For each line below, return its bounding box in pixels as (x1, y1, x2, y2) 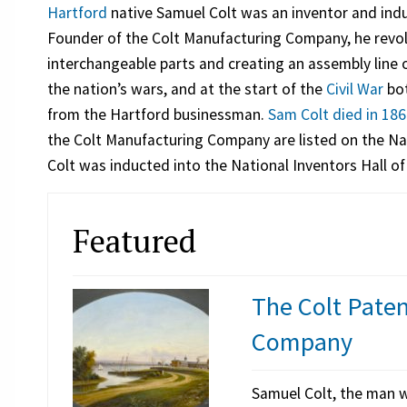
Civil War (326, 79, 384, 100)
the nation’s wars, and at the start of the (47, 79, 327, 100)
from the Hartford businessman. (47, 104, 269, 125)
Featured (72, 218, 196, 262)
